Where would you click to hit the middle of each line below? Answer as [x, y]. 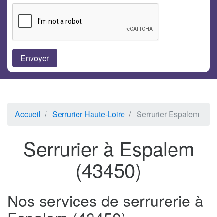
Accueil [28, 114]
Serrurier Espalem [168, 114]
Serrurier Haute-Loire [89, 114]
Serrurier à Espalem [108, 148]
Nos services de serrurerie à [105, 200]
